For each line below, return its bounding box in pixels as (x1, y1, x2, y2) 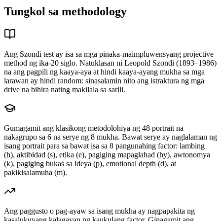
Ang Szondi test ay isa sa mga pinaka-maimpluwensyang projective (4, 50, 214, 59)
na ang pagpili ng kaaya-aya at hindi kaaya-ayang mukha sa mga (4, 68, 205, 76)
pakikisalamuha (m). (4, 168, 67, 177)
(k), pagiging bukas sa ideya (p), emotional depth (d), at (4, 159, 176, 168)
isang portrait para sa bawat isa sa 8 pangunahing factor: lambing (4, 142, 205, 150)
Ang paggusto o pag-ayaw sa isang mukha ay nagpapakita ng (4, 207, 195, 216)
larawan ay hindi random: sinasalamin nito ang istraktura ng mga (4, 76, 204, 85)
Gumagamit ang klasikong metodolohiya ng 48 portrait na (4, 124, 184, 133)
